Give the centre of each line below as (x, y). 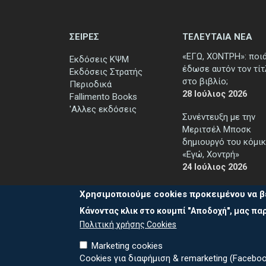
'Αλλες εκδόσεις (103, 109)
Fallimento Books (103, 96)
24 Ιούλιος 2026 (215, 167)
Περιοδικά (91, 84)
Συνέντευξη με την (219, 117)
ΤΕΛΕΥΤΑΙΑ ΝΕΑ (217, 37)
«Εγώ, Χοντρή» (211, 154)
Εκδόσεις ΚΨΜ (99, 59)
